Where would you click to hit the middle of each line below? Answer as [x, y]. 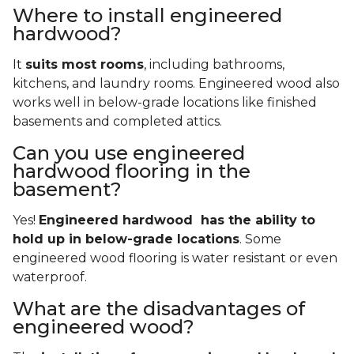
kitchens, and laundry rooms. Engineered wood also [176, 84]
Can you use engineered [129, 153]
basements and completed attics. [119, 122]
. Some [260, 239]
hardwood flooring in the [132, 171]
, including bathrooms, [214, 65]
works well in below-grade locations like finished [165, 103]
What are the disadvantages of [159, 309]
